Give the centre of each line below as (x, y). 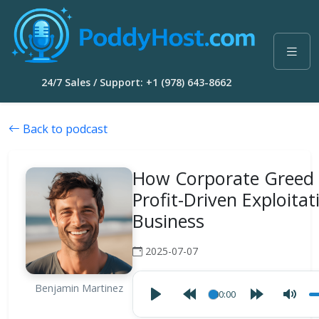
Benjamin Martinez (79, 288)
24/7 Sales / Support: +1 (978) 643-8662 (136, 83)
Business (168, 221)
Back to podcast (64, 129)
